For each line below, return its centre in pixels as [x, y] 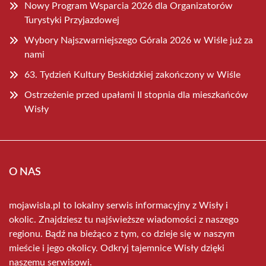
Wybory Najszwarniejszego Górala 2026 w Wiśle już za [139, 40]
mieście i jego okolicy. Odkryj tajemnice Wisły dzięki [117, 248]
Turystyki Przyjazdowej [72, 20]
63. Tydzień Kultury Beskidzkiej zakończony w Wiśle [132, 75]
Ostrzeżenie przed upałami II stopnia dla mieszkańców [136, 95]
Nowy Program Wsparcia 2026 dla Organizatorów [129, 6]
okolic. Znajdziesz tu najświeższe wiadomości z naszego [124, 220]
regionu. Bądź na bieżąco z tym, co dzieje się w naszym [122, 234]
